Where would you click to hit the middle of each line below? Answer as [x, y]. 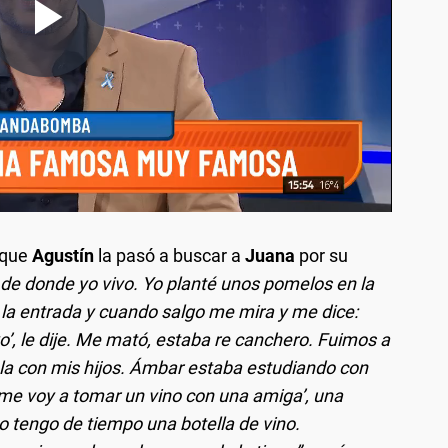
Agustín [61, 256]
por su [321, 256]
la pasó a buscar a [167, 256]
